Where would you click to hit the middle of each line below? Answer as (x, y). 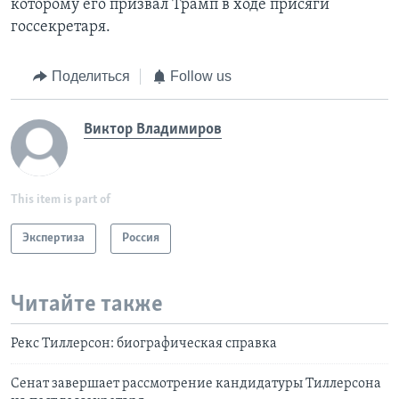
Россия (141, 238)
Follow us (201, 77)
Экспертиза (53, 238)
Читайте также (87, 305)
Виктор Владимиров (153, 129)
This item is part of (61, 199)
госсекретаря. (61, 28)
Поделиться (90, 77)
